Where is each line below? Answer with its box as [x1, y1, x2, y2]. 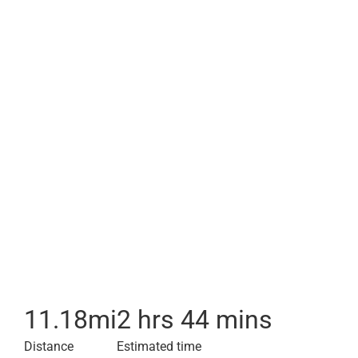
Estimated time [117, 339, 201, 354]
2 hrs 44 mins [117, 304, 272, 335]
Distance [24, 339, 74, 354]
